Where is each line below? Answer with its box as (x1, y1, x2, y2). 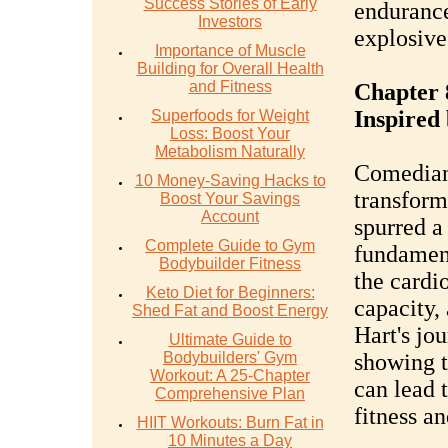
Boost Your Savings (160, 190, 300, 207)
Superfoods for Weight (151, 107, 309, 124)
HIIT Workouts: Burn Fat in (136, 414, 324, 431)
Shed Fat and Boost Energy (132, 302, 328, 319)
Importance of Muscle (154, 42, 306, 59)
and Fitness (188, 78, 272, 95)
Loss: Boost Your (170, 125, 290, 142)
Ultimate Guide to (168, 331, 292, 348)
